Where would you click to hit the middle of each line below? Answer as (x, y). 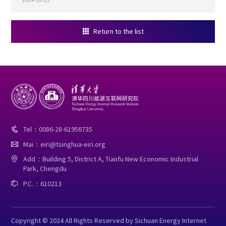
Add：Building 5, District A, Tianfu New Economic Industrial (111, 159)
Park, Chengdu (45, 169)
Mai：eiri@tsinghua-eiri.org (65, 144)
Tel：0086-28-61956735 (58, 129)
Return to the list (118, 32)
